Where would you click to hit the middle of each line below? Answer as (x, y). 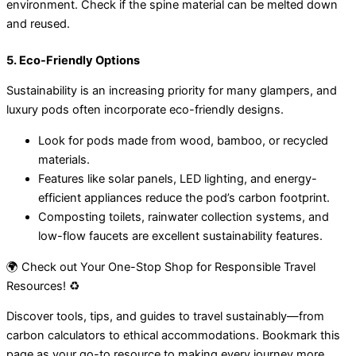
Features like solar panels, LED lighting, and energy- (178, 179)
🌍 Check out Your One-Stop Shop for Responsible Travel (161, 267)
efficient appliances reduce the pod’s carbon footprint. (184, 198)
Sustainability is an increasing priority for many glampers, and (172, 91)
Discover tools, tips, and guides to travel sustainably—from (165, 317)
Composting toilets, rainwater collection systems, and (184, 217)
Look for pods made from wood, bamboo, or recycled (183, 141)
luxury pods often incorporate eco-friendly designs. (145, 110)
